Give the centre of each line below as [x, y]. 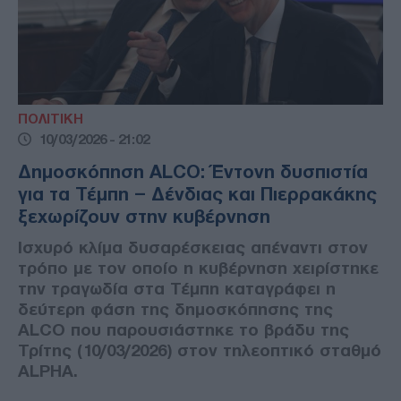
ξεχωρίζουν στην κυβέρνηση [144, 216]
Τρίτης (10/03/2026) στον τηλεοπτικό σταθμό [200, 350]
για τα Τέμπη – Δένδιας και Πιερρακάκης [197, 194]
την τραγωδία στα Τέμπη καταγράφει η [177, 288]
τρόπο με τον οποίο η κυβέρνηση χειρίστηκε [198, 268]
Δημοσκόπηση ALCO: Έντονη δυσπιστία [193, 171]
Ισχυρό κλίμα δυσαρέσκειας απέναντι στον [193, 247]
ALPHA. [48, 371]
